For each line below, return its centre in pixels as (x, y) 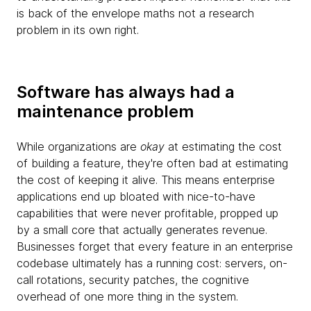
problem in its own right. (78, 30)
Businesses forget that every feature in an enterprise (155, 246)
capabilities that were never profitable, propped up (148, 213)
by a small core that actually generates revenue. (142, 230)
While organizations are (78, 146)
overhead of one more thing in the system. (129, 296)
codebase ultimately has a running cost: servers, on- (152, 263)
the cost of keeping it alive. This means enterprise (146, 180)
